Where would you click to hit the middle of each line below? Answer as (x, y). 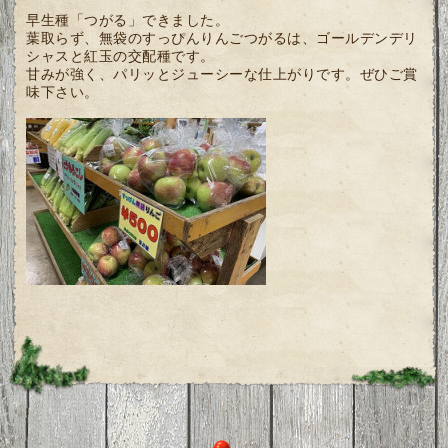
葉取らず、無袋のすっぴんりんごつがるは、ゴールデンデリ (222, 38)
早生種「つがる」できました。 (128, 20)
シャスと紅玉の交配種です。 (120, 56)
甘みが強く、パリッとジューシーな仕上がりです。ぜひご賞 (222, 74)
